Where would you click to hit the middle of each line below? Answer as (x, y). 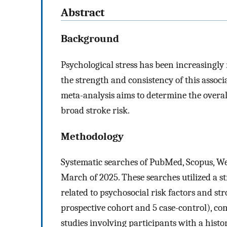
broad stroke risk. (95, 110)
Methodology (92, 136)
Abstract (83, 13)
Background (90, 39)
